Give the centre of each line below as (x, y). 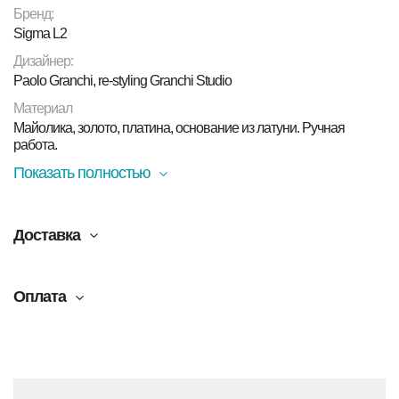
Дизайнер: (43, 61)
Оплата (40, 297)
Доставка (47, 235)
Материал (43, 108)
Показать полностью (82, 173)
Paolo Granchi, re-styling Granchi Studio (122, 81)
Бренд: (33, 14)
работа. (35, 145)
